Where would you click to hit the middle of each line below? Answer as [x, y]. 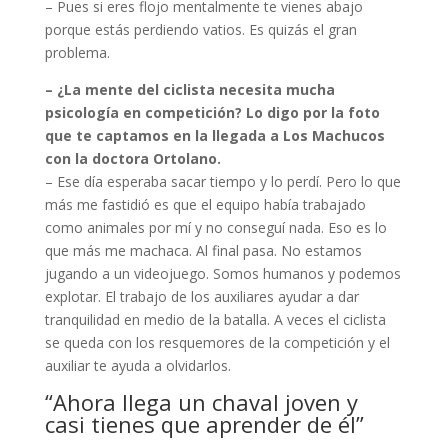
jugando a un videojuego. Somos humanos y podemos [222, 274]
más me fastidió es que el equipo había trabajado [205, 205]
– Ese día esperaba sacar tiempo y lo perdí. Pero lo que [222, 182]
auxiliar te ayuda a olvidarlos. [137, 366]
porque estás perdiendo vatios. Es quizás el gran [200, 30]
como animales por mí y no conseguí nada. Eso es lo [215, 228]
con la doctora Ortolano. [132, 159]
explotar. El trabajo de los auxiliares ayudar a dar [201, 297]
